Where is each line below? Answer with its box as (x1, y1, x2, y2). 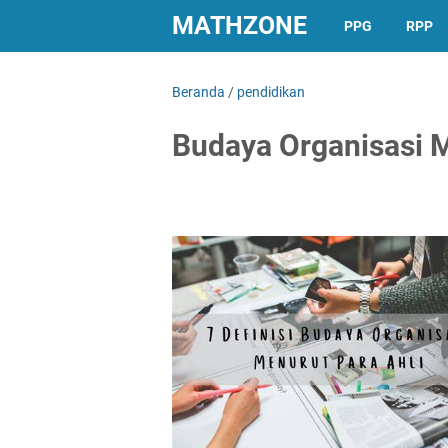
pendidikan (237, 84, 305, 100)
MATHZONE (172, 11, 307, 40)
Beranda (172, 84, 225, 100)
